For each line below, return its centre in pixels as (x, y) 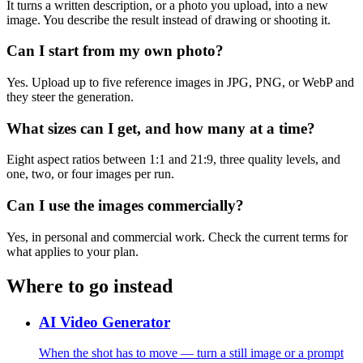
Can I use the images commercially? (125, 206)
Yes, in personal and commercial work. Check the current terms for (177, 237)
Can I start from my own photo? (115, 51)
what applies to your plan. (73, 251)
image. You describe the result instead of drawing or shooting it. (169, 19)
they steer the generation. (70, 96)
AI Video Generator (105, 322)
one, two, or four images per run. (90, 174)
